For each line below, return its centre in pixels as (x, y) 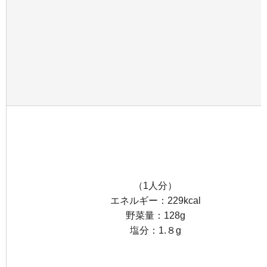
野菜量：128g (155, 215)
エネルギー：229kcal (155, 200)
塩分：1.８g (155, 230)
